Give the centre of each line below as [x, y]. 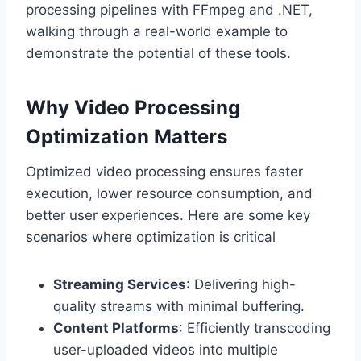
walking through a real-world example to [157, 32]
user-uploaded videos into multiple [166, 350]
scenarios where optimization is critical [151, 237]
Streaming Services [120, 285]
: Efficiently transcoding [255, 328]
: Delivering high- [241, 285]
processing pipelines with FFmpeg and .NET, [169, 10]
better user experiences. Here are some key [168, 216]
